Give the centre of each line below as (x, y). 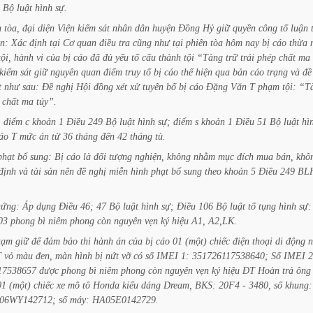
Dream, (178, 285)
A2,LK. (223, 221)
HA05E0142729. (125, 300)
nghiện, (150, 156)
